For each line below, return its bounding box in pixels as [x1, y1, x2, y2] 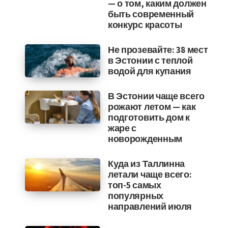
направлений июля [107, 201, 192, 212]
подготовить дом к [107, 111, 190, 123]
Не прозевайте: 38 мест [107, 44, 208, 55]
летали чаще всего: [107, 168, 192, 180]
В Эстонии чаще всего [107, 90, 205, 102]
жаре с [107, 122, 137, 134]
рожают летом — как [107, 101, 196, 112]
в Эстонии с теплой [107, 54, 193, 66]
